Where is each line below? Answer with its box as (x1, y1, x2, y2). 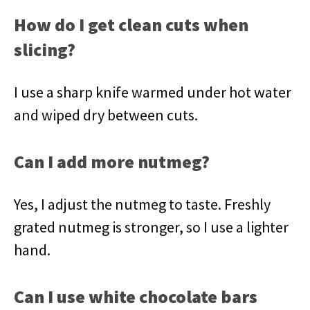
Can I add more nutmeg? (14, 150, 210, 173)
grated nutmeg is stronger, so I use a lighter (14, 217, 289, 237)
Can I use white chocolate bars (14, 285, 257, 308)
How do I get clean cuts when (14, 13, 248, 36)
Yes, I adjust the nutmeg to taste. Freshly (14, 194, 271, 214)
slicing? (14, 38, 75, 61)
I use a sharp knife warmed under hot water (14, 82, 291, 102)
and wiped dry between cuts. (14, 105, 198, 125)
